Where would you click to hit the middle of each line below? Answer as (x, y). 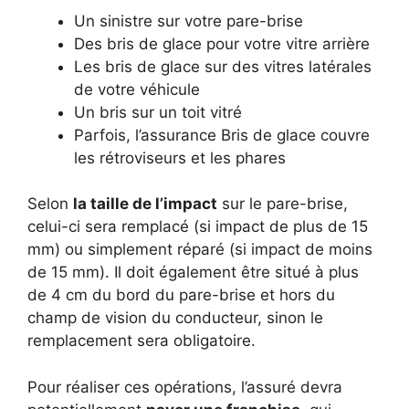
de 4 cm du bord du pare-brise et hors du (181, 295)
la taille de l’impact (145, 204)
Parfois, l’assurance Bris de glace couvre (222, 135)
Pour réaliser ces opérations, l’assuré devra (185, 387)
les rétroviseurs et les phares (180, 157)
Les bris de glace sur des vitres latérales (223, 66)
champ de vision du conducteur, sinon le (175, 318)
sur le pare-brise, (283, 204)
